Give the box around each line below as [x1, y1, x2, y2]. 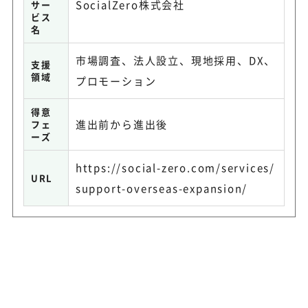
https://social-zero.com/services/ [75, 159, 276, 175]
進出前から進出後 [75, 116, 168, 131]
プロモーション [75, 73, 157, 88]
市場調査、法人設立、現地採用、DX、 [75, 52, 276, 67]
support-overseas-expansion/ [75, 180, 248, 195]
